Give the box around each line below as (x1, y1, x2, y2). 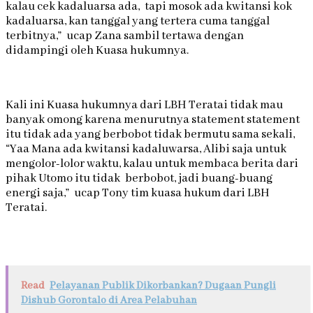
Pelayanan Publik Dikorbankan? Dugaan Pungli (50, 279, 276, 293)
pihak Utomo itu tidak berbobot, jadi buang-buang (6, 171, 272, 187)
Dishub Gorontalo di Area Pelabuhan (21, 294, 197, 307)
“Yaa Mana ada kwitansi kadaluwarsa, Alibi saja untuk (6, 142, 286, 157)
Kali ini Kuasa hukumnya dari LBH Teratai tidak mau (6, 98, 283, 113)
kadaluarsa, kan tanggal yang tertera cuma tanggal (6, 14, 270, 29)
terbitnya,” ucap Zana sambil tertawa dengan (6, 29, 244, 44)
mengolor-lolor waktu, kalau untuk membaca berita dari (6, 156, 298, 172)
